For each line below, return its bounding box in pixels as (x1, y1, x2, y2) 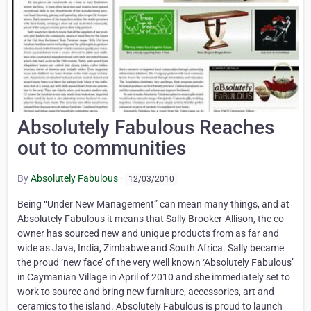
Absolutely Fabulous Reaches (17, 116, 274, 139)
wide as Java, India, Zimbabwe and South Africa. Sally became (17, 242, 284, 254)
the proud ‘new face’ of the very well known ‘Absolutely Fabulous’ (17, 257, 294, 269)
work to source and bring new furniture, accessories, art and (17, 286, 274, 298)
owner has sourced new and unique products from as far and (17, 228, 279, 239)
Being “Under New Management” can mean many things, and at (17, 199, 289, 210)
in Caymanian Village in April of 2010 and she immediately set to (17, 271, 290, 283)
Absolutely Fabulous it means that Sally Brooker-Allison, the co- (17, 213, 287, 225)
